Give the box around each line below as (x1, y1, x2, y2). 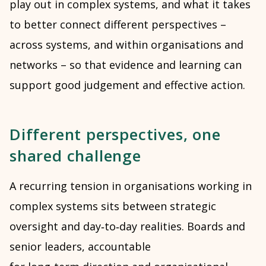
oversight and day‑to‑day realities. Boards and (9, 219, 245, 233)
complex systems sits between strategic (9, 199, 216, 213)
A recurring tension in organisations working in (9, 179, 252, 193)
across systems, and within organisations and (9, 37, 243, 52)
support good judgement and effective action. (9, 78, 245, 92)
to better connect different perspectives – (9, 17, 226, 31)
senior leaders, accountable (9, 239, 151, 254)
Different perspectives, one (9, 123, 221, 145)
